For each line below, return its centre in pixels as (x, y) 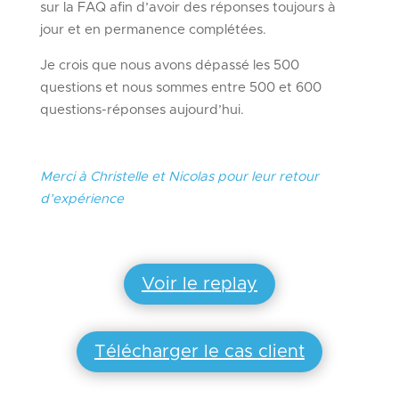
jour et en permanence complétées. (153, 30)
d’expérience (81, 199)
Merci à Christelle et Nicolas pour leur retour (179, 177)
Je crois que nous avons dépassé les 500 (169, 66)
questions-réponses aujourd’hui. (142, 110)
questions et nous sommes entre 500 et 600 (180, 88)
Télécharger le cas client (199, 352)
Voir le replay (199, 285)
